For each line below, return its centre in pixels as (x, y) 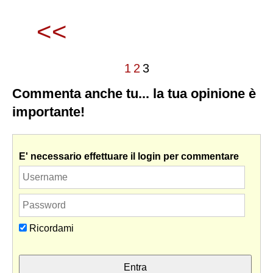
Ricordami (50, 229)
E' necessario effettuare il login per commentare (129, 157)
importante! (48, 112)
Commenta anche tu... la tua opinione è (134, 94)
